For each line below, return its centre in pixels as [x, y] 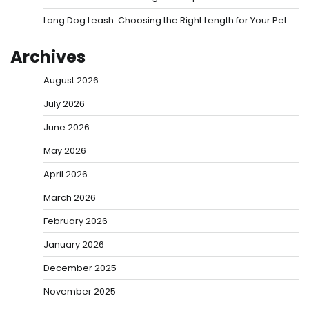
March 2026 [70, 198]
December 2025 [80, 268]
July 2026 [64, 104]
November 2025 [80, 292]
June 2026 [67, 128]
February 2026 [76, 221]
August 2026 [71, 81]
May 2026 [65, 151]
